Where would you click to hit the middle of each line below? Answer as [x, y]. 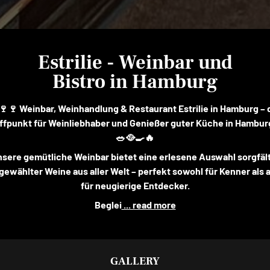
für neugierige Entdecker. [135, 185]
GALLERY [135, 261]
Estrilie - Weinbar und [135, 63]
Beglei [108, 205]
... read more [149, 205]
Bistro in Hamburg [135, 82]
